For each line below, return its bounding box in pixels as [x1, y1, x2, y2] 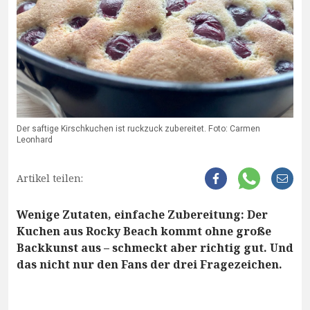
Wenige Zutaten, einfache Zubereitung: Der [17, 207, 268, 223]
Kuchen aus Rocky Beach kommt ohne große [17, 224, 271, 239]
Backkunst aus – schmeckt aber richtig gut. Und [17, 240, 293, 256]
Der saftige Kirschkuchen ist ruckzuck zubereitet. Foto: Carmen [17, 122, 260, 136]
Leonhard [17, 134, 53, 147]
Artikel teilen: [17, 172, 83, 185]
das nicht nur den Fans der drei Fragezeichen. [17, 257, 282, 273]
